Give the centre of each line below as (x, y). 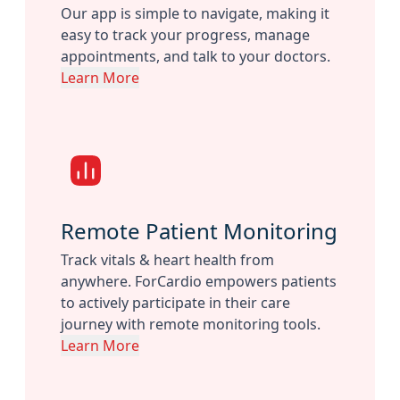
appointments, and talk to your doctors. (196, 57)
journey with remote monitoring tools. (191, 325)
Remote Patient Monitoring (199, 231)
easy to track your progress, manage (185, 35)
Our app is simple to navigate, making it (195, 14)
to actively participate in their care (175, 303)
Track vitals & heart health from (167, 260)
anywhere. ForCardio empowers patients (199, 282)
